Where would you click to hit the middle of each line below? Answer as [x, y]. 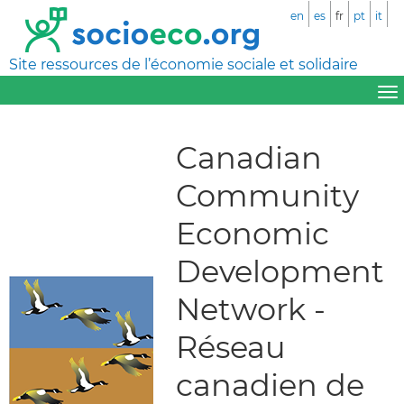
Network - [251, 308]
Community [267, 195]
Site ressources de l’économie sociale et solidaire [184, 64]
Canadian [249, 157]
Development [280, 271]
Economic [252, 233]
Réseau [231, 346]
